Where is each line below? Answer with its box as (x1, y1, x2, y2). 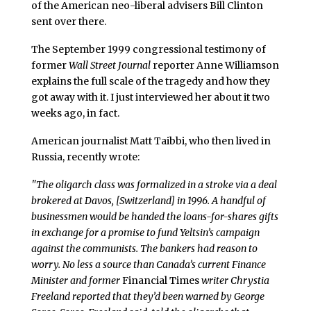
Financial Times (121, 274, 199, 287)
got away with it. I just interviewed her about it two (31, 91, 270, 104)
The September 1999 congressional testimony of (31, 43, 266, 56)
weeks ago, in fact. (31, 107, 119, 120)
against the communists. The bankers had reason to (31, 242, 258, 255)
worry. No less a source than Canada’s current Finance (31, 258, 266, 271)
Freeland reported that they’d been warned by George (31, 289, 264, 303)
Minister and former (31, 274, 122, 287)
